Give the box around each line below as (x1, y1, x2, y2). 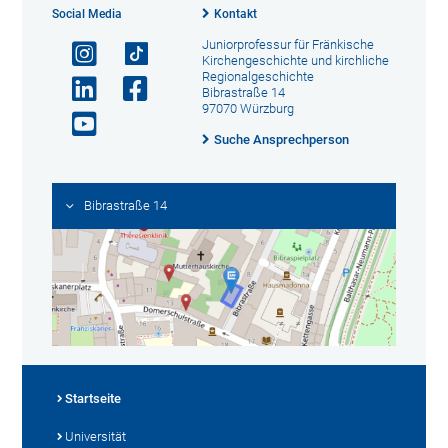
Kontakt (213, 7, 257, 21)
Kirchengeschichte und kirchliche (201, 53, 389, 68)
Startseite (65, 391, 122, 407)
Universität (65, 429, 127, 445)
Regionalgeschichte (201, 69, 314, 84)
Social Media (52, 7, 123, 21)
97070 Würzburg (201, 101, 294, 116)
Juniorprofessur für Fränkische (201, 37, 374, 52)
